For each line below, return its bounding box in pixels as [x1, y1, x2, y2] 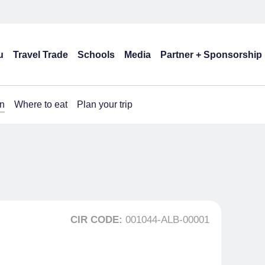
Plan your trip [77, 99, 132, 109]
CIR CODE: [70, 214, 125, 225]
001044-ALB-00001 [125, 214, 209, 225]
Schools [77, 49, 115, 60]
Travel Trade [13, 49, 68, 60]
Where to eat [14, 99, 67, 109]
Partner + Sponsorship [160, 49, 262, 60]
